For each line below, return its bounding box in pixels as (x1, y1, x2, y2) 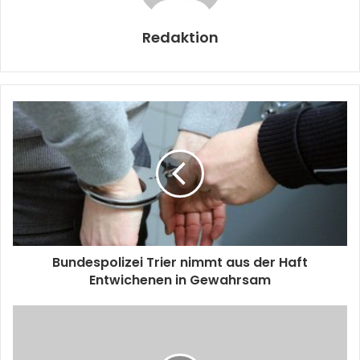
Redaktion (141, 27, 219, 47)
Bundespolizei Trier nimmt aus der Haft (52, 253, 308, 272)
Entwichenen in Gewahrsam (89, 271, 271, 289)
